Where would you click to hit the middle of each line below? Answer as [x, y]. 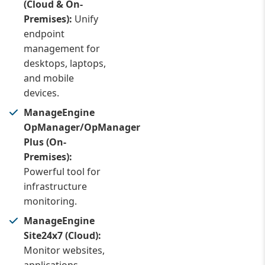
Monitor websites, [64, 250]
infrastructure [55, 186]
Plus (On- [45, 142]
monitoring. [50, 201]
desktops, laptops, [65, 63]
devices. [41, 93]
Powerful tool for [62, 172]
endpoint [44, 34]
